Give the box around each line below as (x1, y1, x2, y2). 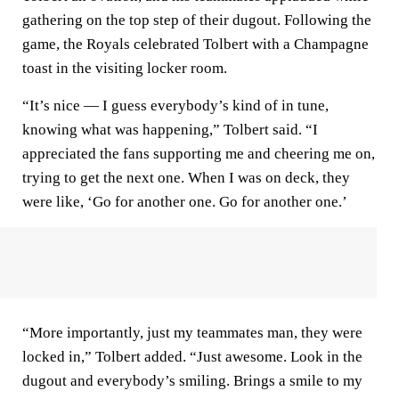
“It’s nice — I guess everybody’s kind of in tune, (22, 97, 329, 114)
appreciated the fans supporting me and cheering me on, (22, 145, 375, 162)
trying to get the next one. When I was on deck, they (22, 169, 350, 186)
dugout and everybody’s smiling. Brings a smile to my (22, 372, 362, 389)
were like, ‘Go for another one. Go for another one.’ (22, 193, 347, 210)
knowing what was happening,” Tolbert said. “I (22, 121, 318, 138)
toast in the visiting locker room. (22, 60, 227, 77)
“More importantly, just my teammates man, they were (22, 324, 362, 341)
